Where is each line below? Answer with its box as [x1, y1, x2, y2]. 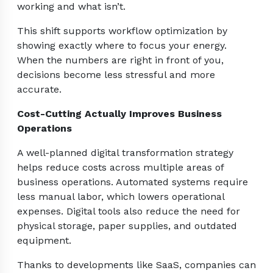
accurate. [17, 83, 62, 96]
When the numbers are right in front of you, [17, 54, 224, 66]
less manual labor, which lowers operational [17, 191, 224, 203]
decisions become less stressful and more [17, 69, 215, 81]
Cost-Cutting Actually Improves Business [17, 108, 222, 120]
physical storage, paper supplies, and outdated [17, 220, 237, 232]
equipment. [17, 235, 71, 247]
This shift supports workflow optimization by [17, 25, 227, 37]
